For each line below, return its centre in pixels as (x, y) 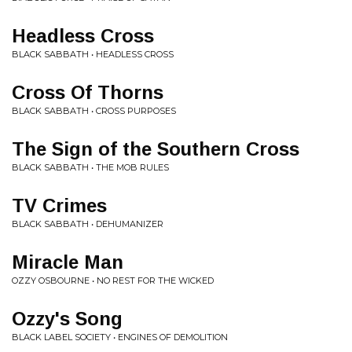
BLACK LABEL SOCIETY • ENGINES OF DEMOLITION (120, 337)
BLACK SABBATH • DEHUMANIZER (88, 224)
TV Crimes (59, 205)
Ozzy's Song (67, 318)
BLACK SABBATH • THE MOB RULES (90, 167)
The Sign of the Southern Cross (156, 148)
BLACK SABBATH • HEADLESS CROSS (93, 54)
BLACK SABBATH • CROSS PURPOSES (94, 110)
